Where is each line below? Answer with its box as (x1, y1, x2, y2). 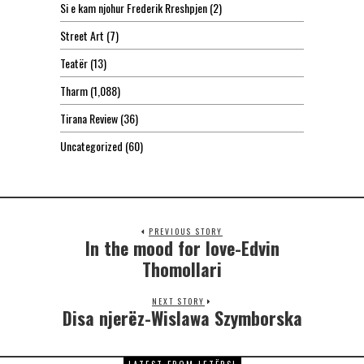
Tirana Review (60, 110, 118, 128)
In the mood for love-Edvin (84, 235, 279, 262)
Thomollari (142, 256, 222, 283)
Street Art (60, 27, 104, 45)
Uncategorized (60, 137, 123, 155)
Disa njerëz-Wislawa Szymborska (62, 305, 302, 331)
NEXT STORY (152, 295, 205, 308)
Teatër (60, 54, 88, 72)
